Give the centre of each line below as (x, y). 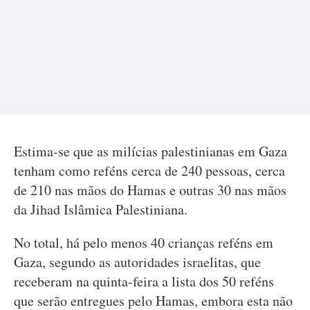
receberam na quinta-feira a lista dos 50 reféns (144, 282)
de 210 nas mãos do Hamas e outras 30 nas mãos (150, 190)
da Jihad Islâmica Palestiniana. (101, 210)
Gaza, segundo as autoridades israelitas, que (137, 262)
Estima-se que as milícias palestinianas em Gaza (151, 152)
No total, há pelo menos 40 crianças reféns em (144, 243)
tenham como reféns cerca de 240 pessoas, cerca (149, 171)
